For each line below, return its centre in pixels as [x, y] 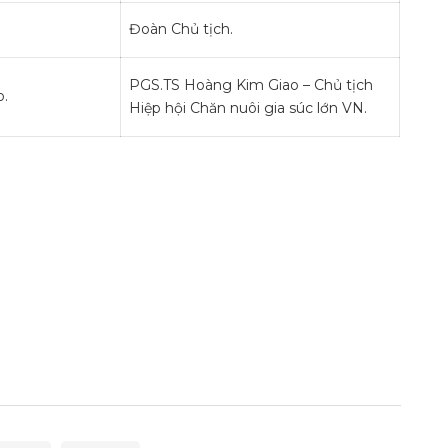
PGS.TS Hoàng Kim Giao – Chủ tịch [251, 85]
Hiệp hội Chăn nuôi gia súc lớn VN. [248, 108]
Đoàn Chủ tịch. [181, 29]
